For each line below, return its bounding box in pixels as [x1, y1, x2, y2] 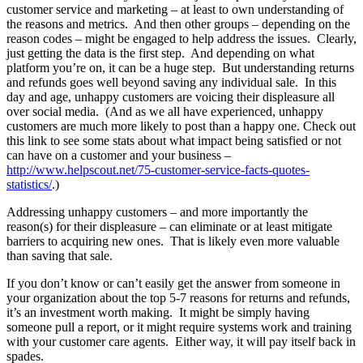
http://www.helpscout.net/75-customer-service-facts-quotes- [6, 162, 310, 177]
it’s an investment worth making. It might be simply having [6, 305, 310, 319]
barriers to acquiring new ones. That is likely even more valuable [6, 233, 340, 248]
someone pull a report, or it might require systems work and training [6, 319, 352, 334]
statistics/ [6, 177, 52, 191]
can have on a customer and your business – [6, 147, 231, 162]
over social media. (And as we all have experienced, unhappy [6, 104, 323, 118]
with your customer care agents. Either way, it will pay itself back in [6, 334, 356, 348]
